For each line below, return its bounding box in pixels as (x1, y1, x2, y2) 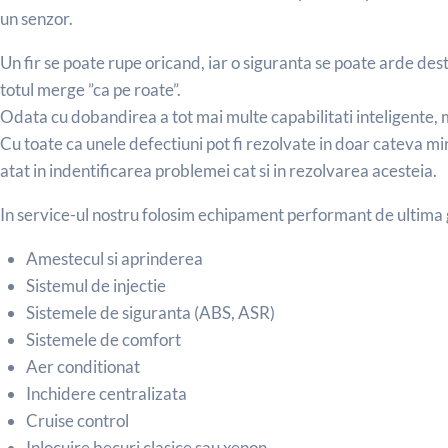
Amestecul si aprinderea (25, 248, 203, 270)
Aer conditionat (25, 356, 140, 378)
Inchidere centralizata (25, 383, 187, 405)
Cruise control (25, 410, 129, 432)
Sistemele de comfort (25, 329, 181, 351)
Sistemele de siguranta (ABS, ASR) (25, 302, 275, 324)
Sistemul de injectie (25, 275, 166, 297)
